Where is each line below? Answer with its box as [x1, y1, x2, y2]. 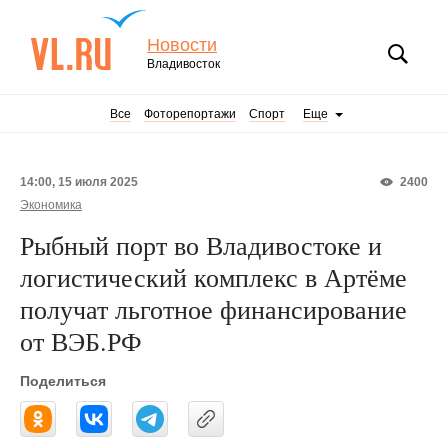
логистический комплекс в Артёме [20, 260, 407, 294]
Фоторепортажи [144, 107, 236, 121]
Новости [147, 35, 217, 55]
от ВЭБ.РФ [20, 324, 142, 358]
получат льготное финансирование [20, 292, 407, 326]
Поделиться [20, 373, 106, 389]
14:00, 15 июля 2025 [20, 175, 138, 189]
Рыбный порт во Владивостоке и [20, 228, 382, 262]
